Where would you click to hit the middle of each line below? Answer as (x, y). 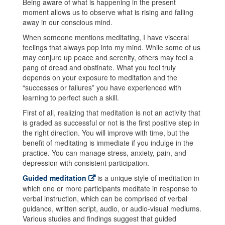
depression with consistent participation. (87, 162)
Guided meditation (54, 178)
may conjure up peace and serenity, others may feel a (108, 57)
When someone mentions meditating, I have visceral (106, 37)
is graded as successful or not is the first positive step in (111, 122)
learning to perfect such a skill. (72, 97)
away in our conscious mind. (68, 22)
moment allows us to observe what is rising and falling (108, 12)
